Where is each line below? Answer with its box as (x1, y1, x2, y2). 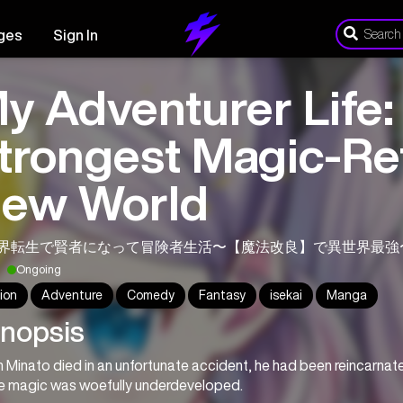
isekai (270, 289, 302, 301)
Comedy (127, 289, 175, 301)
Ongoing (16, 264, 61, 275)
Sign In (53, 28, 99, 42)
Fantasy (199, 289, 246, 301)
